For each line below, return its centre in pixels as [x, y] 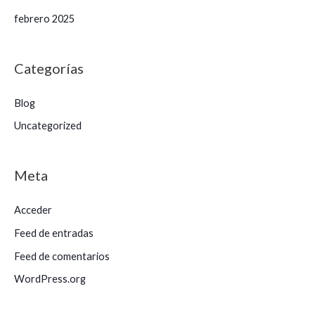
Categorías [49, 68]
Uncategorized [48, 126]
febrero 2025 [44, 18]
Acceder [33, 210]
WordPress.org [50, 279]
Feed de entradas [54, 233]
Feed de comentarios [62, 256]
